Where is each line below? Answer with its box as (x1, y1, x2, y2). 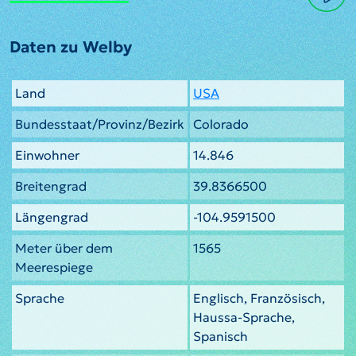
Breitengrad (15, 177, 87, 194)
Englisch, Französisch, (193, 289, 325, 306)
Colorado (193, 115, 249, 132)
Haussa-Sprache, (193, 308, 295, 325)
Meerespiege (15, 258, 93, 275)
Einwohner (15, 146, 79, 163)
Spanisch (193, 327, 248, 344)
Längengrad (15, 208, 88, 225)
